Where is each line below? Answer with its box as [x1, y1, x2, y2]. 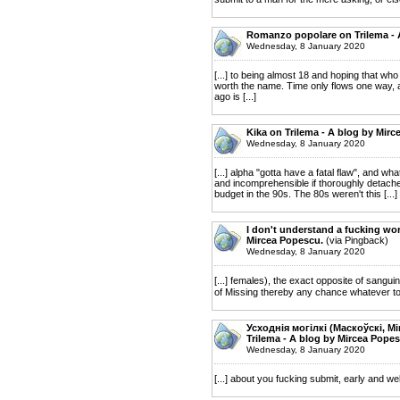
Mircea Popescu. [246, 234, 323, 246]
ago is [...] [214, 90, 256, 102]
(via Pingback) [323, 234, 388, 246]
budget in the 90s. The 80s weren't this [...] [214, 187, 397, 199]
